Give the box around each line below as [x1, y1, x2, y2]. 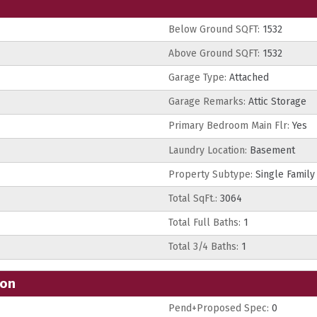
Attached [226, 71, 269, 84]
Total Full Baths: [168, 217, 241, 229]
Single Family [253, 168, 315, 180]
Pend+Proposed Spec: [168, 301, 269, 314]
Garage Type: [168, 71, 226, 84]
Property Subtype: [168, 168, 253, 180]
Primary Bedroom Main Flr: [168, 120, 289, 132]
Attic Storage [246, 96, 306, 108]
